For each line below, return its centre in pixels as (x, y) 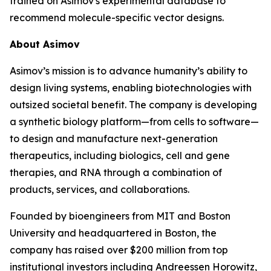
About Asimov (45, 44)
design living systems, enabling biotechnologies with (131, 88)
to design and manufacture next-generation (114, 139)
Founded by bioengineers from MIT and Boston (120, 216)
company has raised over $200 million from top (119, 250)
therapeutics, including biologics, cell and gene (120, 155)
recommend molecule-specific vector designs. (117, 18)
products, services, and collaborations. (100, 189)
